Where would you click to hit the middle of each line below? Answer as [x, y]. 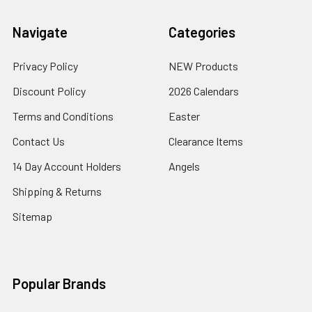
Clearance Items [206, 141]
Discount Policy [49, 91]
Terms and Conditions [63, 116]
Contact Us [39, 141]
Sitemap [32, 216]
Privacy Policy [45, 66]
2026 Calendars [204, 91]
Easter [184, 116]
